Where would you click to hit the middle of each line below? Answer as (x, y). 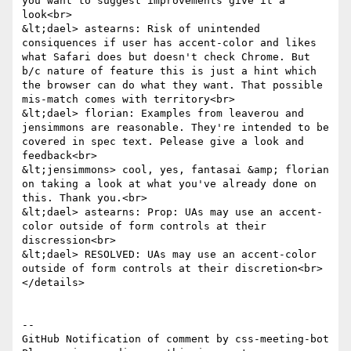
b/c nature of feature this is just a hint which (169, 71)
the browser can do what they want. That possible (172, 85)
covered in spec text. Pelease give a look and (163, 142)
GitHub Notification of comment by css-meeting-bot (175, 339)
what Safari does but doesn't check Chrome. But (166, 57)
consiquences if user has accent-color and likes (169, 43)
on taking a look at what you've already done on (169, 184)
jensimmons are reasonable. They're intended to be (175, 128)
